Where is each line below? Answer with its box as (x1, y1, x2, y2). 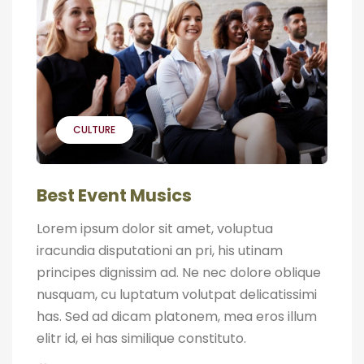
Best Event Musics (37, 183, 192, 207)
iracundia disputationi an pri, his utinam (37, 240, 283, 260)
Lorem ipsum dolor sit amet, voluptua (37, 219, 273, 238)
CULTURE (73, 122, 115, 136)
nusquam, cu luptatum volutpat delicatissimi (37, 284, 317, 304)
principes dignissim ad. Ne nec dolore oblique (37, 262, 321, 282)
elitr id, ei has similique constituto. (37, 328, 246, 348)
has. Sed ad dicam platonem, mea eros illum (37, 306, 317, 326)
